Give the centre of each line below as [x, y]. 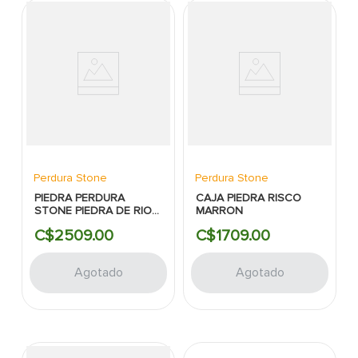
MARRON [220, 210]
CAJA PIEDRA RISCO [249, 197]
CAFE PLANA [67, 223]
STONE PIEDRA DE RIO [93, 210]
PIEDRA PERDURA [80, 197]
